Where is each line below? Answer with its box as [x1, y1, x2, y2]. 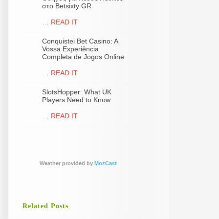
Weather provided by [40, 160, 94, 166]
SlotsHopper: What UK [42, 88, 111, 96]
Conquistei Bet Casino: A [42, 37, 118, 45]
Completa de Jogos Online [42, 53, 124, 61]
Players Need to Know [42, 96, 110, 104]
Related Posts [22, 202, 68, 210]
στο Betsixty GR [42, 2, 91, 10]
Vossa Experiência [42, 45, 99, 53]
